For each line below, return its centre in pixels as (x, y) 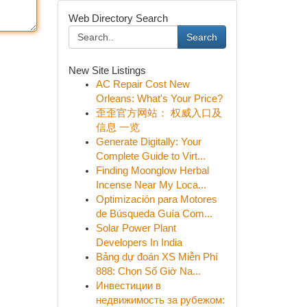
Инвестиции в (128, 286)
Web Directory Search (118, 18)
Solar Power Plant (136, 228)
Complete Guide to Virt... (150, 156)
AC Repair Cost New (143, 84)
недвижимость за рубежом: (160, 300)
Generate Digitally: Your (148, 142)
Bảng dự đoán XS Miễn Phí (157, 257)
